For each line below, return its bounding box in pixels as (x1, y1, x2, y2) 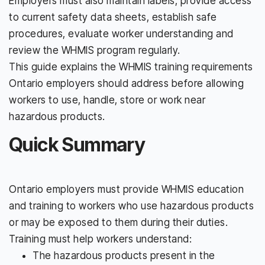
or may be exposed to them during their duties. (9, 216, 228, 228)
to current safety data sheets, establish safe (9, 11, 217, 23)
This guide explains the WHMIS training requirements (9, 60, 253, 73)
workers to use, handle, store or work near (9, 93, 205, 106)
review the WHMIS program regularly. (9, 44, 180, 56)
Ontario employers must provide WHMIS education (9, 183, 244, 195)
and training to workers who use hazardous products (9, 199, 254, 212)
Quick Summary (9, 132, 145, 156)
